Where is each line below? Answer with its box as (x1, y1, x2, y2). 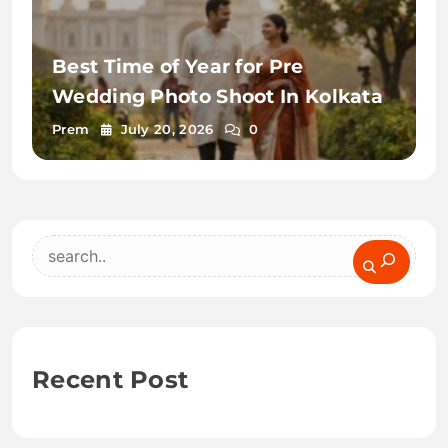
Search (31, 239, 106, 264)
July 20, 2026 (120, 120, 214, 137)
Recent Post (32, 364, 189, 394)
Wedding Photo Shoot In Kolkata (52, 84, 383, 108)
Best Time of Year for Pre (52, 54, 304, 78)
